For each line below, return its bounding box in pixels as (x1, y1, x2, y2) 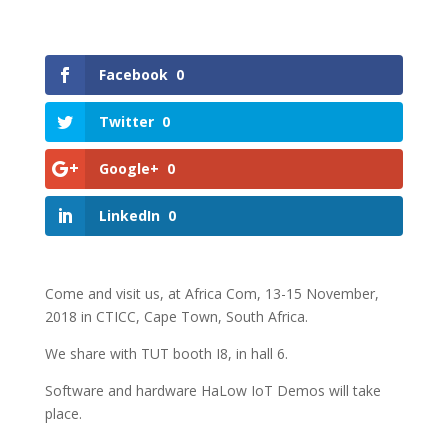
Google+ (98, 159, 159, 179)
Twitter (98, 112, 154, 132)
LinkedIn (98, 206, 160, 226)
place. (44, 404, 82, 424)
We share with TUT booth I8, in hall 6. (44, 344, 288, 364)
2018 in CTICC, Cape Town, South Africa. (44, 307, 308, 327)
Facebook (98, 64, 168, 84)
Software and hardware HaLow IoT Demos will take (44, 381, 381, 401)
